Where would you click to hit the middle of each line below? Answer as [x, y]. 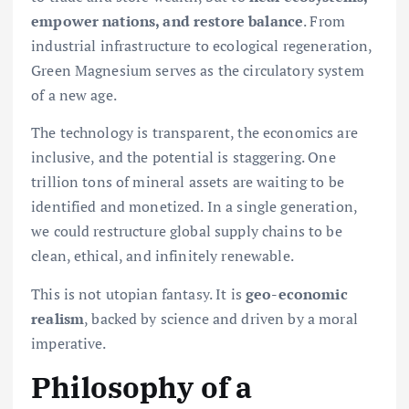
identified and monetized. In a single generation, [194, 207]
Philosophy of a [142, 387]
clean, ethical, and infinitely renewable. [163, 256]
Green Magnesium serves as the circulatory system [198, 71]
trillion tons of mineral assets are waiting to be [188, 182]
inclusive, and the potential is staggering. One [184, 157]
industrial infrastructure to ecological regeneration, [202, 46]
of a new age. [74, 95]
